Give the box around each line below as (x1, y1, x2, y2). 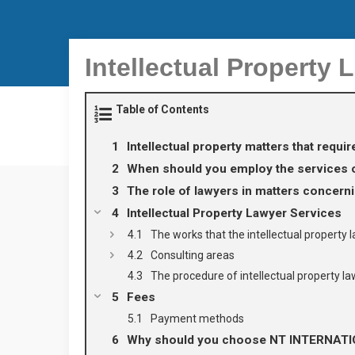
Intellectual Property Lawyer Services (127, 206, 342, 220)
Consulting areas (151, 249, 235, 261)
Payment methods (151, 312, 244, 325)
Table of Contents (116, 103, 209, 116)
